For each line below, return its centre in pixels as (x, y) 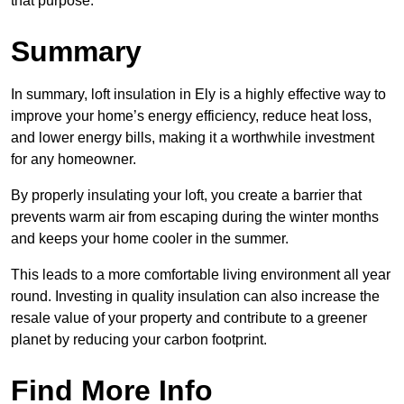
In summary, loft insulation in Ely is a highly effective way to (198, 95)
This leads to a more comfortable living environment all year (201, 275)
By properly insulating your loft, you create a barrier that (186, 196)
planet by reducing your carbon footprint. (139, 340)
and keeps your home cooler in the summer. (150, 239)
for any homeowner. (73, 160)
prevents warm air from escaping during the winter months (195, 217)
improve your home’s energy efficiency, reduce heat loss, (191, 116)
